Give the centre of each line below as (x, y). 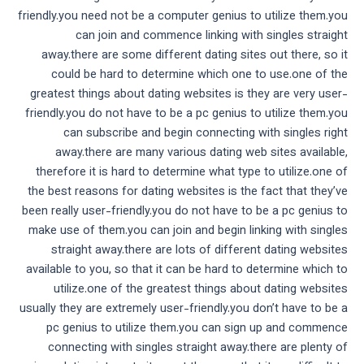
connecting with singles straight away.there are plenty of (198, 349)
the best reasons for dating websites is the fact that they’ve (188, 193)
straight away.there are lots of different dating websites (199, 251)
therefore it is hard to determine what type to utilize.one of (192, 173)
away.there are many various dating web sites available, (201, 154)
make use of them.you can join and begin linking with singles (188, 232)
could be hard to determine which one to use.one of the (199, 76)
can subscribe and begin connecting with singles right (206, 134)
